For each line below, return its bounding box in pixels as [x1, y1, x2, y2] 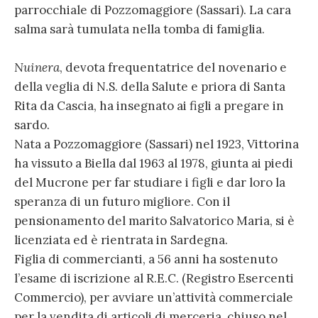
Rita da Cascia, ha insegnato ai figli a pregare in [14, 98, 284, 114]
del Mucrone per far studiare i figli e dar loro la [14, 175, 285, 191]
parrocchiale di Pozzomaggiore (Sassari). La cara [14, 2, 291, 18]
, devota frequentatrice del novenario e [60, 60, 287, 76]
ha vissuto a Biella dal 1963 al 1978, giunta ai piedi [14, 155, 293, 172]
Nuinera [14, 60, 60, 76]
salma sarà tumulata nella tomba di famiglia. [14, 21, 265, 38]
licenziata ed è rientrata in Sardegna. [14, 232, 228, 248]
